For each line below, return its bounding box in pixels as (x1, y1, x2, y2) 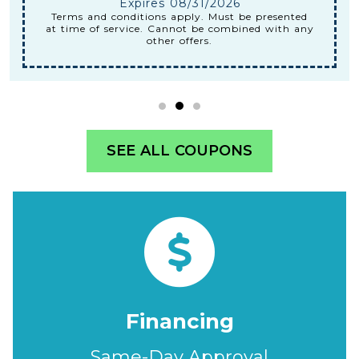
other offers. (147, 34, 212, 47)
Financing (125, 309, 234, 335)
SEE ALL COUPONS (107, 142, 252, 160)
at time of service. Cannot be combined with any (45, 22, 314, 35)
